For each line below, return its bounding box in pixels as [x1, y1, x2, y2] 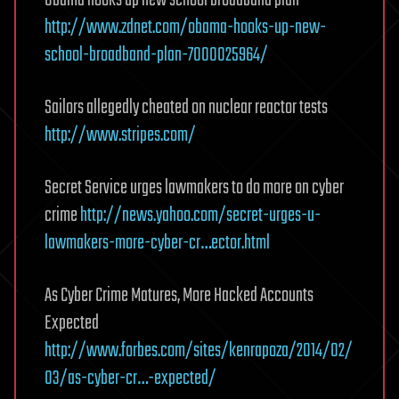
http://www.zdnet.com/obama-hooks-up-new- [45, 12, 326, 43]
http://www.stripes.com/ [45, 120, 196, 151]
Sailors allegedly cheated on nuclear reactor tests [45, 93, 328, 123]
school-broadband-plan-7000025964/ [45, 40, 268, 70]
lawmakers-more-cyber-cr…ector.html [45, 228, 270, 258]
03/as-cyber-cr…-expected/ [45, 363, 216, 394]
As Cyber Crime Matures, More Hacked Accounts [45, 281, 313, 311]
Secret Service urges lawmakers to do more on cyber [45, 173, 344, 203]
